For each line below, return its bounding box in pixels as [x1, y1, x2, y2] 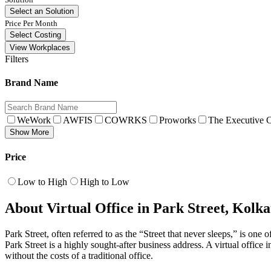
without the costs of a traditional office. [5, 250, 153, 261]
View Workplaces [10, 42, 70, 52]
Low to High [18, 176, 67, 187]
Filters [5, 53, 28, 64]
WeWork [17, 115, 51, 126]
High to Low [80, 176, 129, 187]
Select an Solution [10, 6, 74, 16]
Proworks [159, 115, 196, 126]
